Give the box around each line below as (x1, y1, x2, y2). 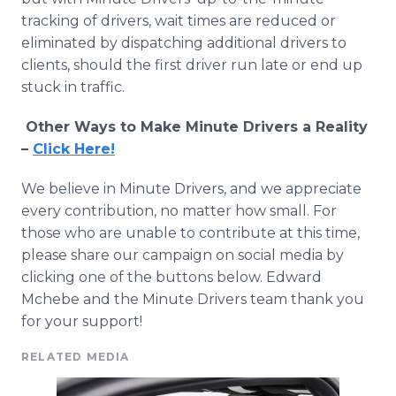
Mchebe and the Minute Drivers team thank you (21, 291, 364, 308)
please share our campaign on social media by (21, 247, 344, 263)
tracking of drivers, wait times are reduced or (21, 12, 336, 29)
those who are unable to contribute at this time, (21, 225, 360, 241)
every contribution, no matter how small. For (21, 202, 337, 219)
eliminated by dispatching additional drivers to (21, 34, 350, 51)
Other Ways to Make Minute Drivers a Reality (26, 118, 368, 135)
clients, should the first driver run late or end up (21, 57, 362, 73)
